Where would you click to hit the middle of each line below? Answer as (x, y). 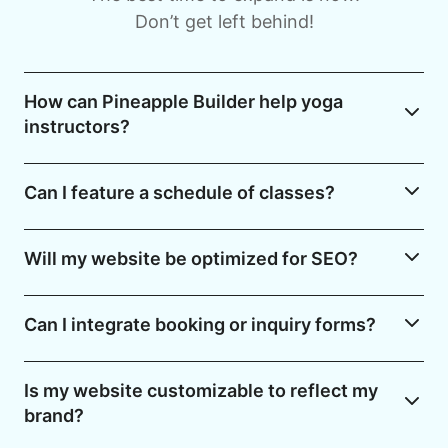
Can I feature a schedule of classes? (179, 193)
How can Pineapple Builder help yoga (183, 102)
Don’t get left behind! (224, 22)
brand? (54, 416)
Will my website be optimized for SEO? (191, 259)
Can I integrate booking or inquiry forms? (200, 325)
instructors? (77, 127)
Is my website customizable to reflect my (201, 391)
